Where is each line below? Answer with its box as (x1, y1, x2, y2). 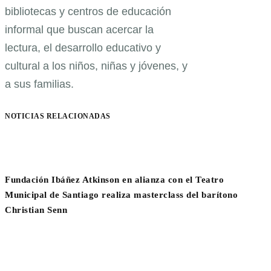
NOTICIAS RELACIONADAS (5, 111, 111, 120)
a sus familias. (5, 77, 74, 90)
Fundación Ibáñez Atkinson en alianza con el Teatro (5, 175, 224, 185)
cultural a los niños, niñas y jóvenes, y (5, 59, 188, 72)
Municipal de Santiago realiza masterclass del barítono (5, 190, 238, 200)
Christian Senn (5, 205, 67, 215)
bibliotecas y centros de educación (5, 5, 171, 18)
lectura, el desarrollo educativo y (5, 41, 161, 54)
